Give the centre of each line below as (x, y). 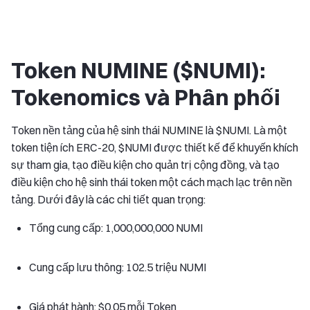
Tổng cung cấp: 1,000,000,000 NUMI (116, 227)
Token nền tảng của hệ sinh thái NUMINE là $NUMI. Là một (149, 130)
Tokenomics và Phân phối (146, 97)
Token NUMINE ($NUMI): (138, 70)
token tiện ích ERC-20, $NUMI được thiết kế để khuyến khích (155, 147)
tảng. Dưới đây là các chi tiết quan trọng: (108, 199)
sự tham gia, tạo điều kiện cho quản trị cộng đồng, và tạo (145, 164)
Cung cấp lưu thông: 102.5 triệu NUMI (118, 267)
